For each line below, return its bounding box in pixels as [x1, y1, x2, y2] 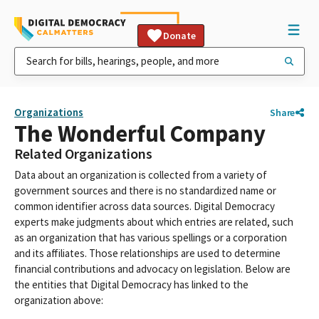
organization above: [14, 293, 103, 307]
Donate [163, 29, 196, 42]
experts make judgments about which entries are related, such [14, 215, 293, 229]
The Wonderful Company [14, 119, 266, 148]
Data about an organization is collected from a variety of [14, 168, 267, 182]
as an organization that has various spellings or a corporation [14, 231, 287, 244]
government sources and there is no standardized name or [14, 184, 276, 197]
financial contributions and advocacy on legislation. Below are [14, 262, 291, 276]
